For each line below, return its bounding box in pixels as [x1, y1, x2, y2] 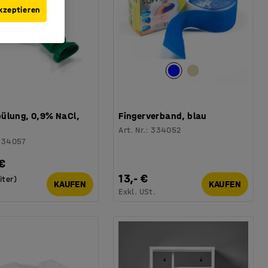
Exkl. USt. [118, 186, 156, 197]
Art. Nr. [118, 124, 146, 135]
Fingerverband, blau [118, 109, 207, 121]
